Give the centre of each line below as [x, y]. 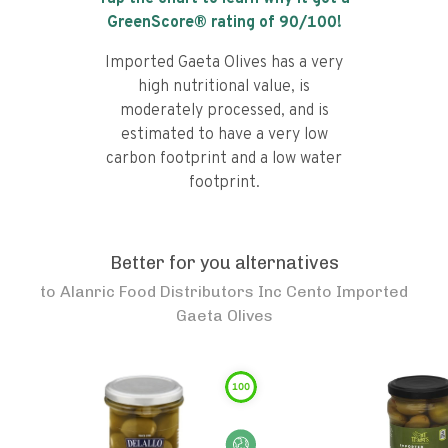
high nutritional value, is [224, 87]
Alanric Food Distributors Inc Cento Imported [234, 291]
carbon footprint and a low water [224, 159]
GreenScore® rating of [192, 23]
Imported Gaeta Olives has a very [224, 63]
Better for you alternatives [224, 263]
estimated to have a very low [224, 135]
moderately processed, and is [224, 111]
